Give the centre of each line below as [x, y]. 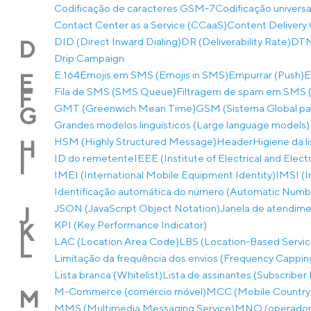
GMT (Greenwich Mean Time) [125, 108]
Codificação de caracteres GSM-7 [135, 8]
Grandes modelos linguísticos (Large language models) [182, 125]
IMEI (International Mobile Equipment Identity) [165, 175]
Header [235, 141]
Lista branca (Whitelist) [108, 275]
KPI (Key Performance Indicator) [131, 225]
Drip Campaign [89, 58]
